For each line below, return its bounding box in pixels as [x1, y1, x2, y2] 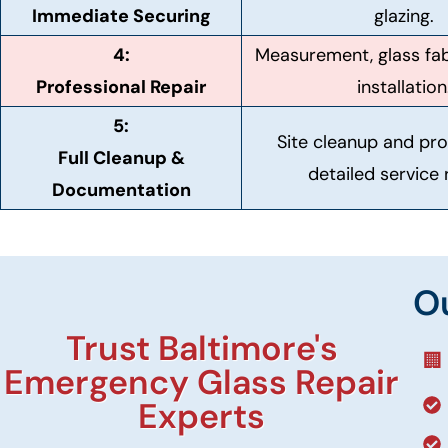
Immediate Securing [31, 4, 211, 28]
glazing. [374, 4, 434, 28]
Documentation [51, 178, 191, 202]
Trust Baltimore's [65, 325, 338, 371]
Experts [138, 393, 266, 439]
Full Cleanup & [57, 146, 185, 170]
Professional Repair [36, 75, 206, 99]
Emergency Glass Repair [4, 359, 400, 405]
